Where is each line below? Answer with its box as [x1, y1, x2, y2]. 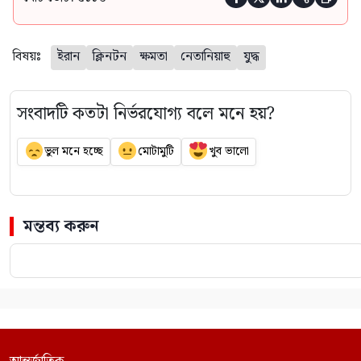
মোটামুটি [137, 143, 174, 161]
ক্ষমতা [139, 46, 168, 67]
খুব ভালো [208, 143, 249, 161]
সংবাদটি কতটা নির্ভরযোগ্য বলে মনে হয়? [17, 99, 275, 128]
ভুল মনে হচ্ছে [44, 143, 103, 161]
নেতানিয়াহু [180, 46, 230, 67]
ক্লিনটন [93, 46, 127, 67]
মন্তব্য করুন [23, 213, 99, 239]
